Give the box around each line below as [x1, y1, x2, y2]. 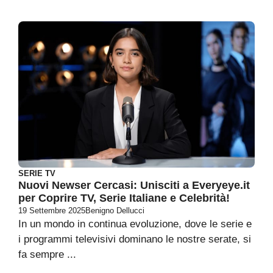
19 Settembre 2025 [18, 206, 85, 215]
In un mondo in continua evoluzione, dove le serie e [18, 218, 252, 230]
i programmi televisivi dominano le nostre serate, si [18, 233, 251, 245]
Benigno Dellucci [85, 206, 144, 215]
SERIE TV [18, 169, 55, 178]
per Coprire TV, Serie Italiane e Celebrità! [18, 192, 230, 204]
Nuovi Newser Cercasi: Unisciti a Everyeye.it [18, 179, 250, 191]
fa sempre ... [18, 249, 76, 260]
